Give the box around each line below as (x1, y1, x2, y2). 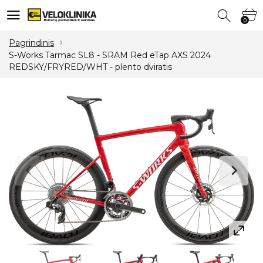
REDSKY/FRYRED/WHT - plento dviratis (9, 61, 172, 72)
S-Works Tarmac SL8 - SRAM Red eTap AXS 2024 (9, 49, 211, 60)
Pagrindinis (9, 37, 54, 48)
